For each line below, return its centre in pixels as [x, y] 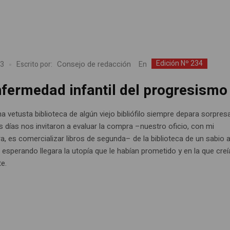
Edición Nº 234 [180, 63]
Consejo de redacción [94, 64]
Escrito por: [35, 65]
